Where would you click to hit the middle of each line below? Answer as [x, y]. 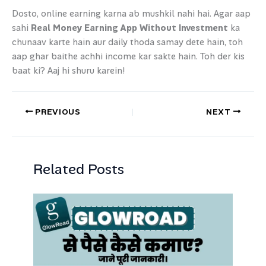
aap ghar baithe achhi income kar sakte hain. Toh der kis [128, 56]
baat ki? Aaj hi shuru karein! [68, 71]
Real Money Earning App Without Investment [129, 28]
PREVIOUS [57, 112]
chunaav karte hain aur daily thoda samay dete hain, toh [127, 42]
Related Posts [79, 170]
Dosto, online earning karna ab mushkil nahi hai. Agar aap [131, 14]
